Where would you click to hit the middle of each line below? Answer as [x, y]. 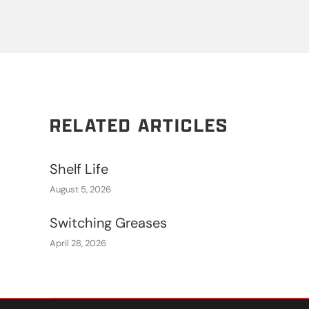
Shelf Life [79, 169]
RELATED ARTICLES [139, 125]
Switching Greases [108, 223]
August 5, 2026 [80, 189]
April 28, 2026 [78, 243]
